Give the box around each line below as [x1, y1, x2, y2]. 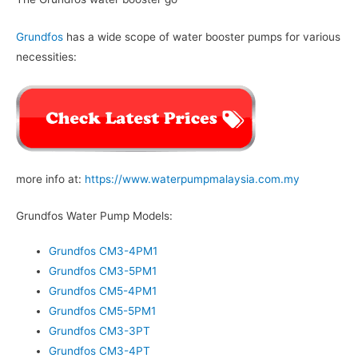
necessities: [16, 50, 77, 64]
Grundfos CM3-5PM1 [49, 264, 157, 277]
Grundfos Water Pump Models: [16, 209, 173, 222]
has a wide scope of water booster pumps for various [63, 30, 340, 44]
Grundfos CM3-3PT [49, 324, 151, 337]
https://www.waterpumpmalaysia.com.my [85, 173, 300, 186]
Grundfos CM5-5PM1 [49, 304, 157, 317]
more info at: [16, 173, 85, 186]
